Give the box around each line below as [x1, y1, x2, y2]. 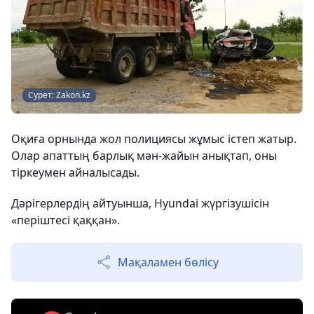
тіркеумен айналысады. [11, 164, 139, 180]
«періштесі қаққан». [11, 212, 120, 228]
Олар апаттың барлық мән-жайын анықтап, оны [11, 147, 277, 163]
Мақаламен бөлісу [118, 254, 219, 270]
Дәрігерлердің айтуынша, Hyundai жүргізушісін [11, 195, 269, 211]
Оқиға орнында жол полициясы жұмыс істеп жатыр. [11, 130, 296, 146]
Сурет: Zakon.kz [28, 88, 90, 101]
